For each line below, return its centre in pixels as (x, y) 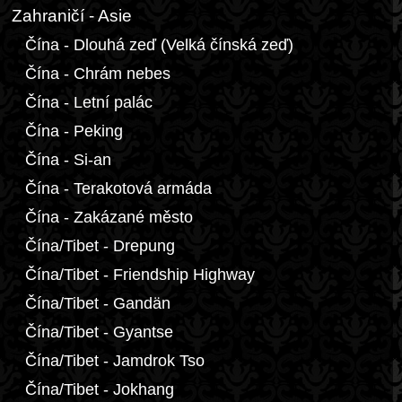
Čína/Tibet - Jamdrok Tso (115, 361)
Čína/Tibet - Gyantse (99, 332)
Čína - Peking (74, 131)
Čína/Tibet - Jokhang (100, 389)
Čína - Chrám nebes (98, 74)
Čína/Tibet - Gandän (98, 303)
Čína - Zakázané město (109, 217)
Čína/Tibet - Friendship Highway (140, 275)
